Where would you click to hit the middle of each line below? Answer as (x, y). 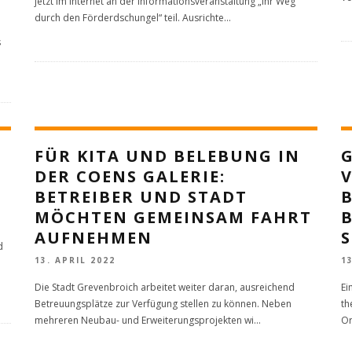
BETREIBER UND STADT (141, 196)
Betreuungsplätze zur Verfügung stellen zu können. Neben (163, 303)
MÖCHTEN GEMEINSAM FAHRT (173, 217)
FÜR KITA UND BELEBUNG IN (167, 156)
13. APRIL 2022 (75, 260)
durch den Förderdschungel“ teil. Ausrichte (129, 17)
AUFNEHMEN (93, 237)
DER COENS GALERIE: (130, 176)
